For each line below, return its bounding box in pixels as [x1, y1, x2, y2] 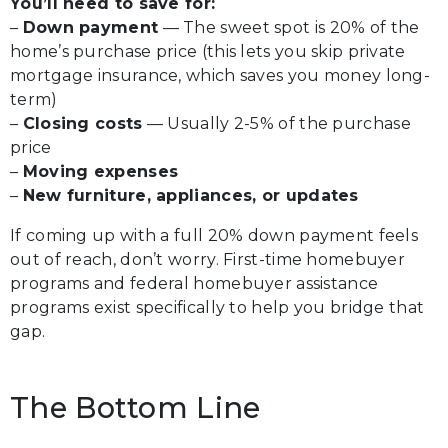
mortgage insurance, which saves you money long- [10, 66, 431, 85]
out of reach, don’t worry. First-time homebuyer [10, 250, 406, 269]
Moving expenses [22, 162, 179, 181]
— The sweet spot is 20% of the [158, 18, 420, 37]
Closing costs [22, 114, 143, 133]
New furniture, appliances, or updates [22, 186, 359, 205]
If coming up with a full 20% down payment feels [10, 226, 419, 245]
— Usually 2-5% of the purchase [142, 114, 411, 133]
